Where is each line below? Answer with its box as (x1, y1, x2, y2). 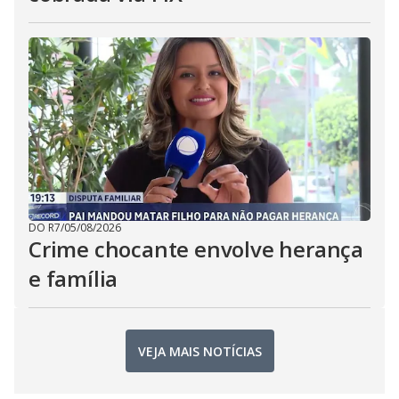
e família (28, 264, 118, 293)
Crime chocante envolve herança (28, 234, 363, 264)
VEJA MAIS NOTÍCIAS (137, 342, 262, 360)
